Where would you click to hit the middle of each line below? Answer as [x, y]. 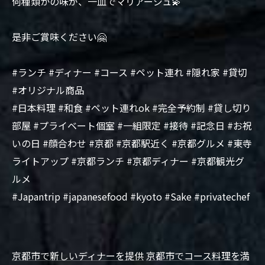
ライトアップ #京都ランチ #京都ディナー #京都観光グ [128, 161]
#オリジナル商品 [48, 90]
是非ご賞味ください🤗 [59, 37]
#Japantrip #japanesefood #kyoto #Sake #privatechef [131, 196]
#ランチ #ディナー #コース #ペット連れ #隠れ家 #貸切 [130, 72]
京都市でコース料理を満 [198, 256]
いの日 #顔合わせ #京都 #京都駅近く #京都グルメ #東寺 [132, 143]
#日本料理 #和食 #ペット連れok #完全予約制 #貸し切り [132, 108]
